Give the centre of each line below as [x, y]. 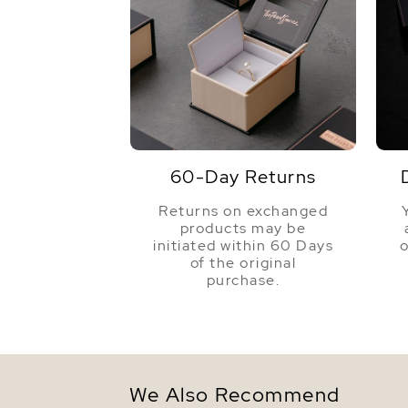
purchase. [243, 280]
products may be [243, 229]
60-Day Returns [243, 177]
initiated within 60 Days [243, 246]
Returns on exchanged [243, 211]
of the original [243, 263]
